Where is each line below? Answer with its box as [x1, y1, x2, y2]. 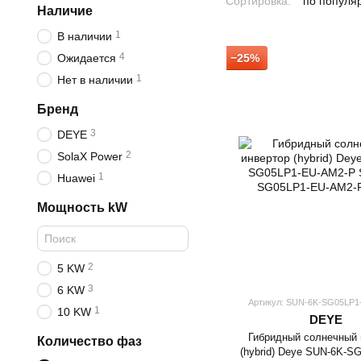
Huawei [57, 172, 95, 185]
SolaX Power [57, 150, 122, 163]
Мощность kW [37, 201, 127, 214]
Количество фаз [37, 334, 142, 348]
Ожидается [57, 52, 116, 64]
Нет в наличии [57, 73, 133, 86]
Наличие [37, 4, 93, 18]
